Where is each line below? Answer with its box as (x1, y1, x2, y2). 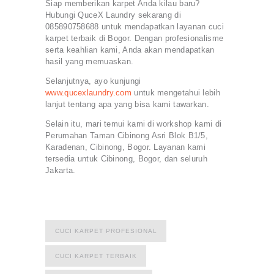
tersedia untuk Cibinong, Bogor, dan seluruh (45, 154, 207, 163)
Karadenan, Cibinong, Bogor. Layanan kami (45, 142, 206, 152)
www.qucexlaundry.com (45, 87, 132, 97)
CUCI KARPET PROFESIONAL (54, 228, 157, 235)
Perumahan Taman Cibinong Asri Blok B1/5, (45, 130, 209, 140)
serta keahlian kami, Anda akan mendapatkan (45, 45, 215, 54)
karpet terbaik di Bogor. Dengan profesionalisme (45, 33, 224, 43)
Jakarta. (45, 165, 76, 175)
